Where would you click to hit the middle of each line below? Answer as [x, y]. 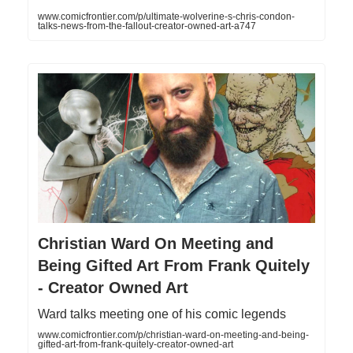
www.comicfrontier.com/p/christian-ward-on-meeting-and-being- [173, 334]
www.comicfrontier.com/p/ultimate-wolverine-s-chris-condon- [166, 17]
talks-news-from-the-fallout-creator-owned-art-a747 [147, 26]
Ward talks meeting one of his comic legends [162, 314]
